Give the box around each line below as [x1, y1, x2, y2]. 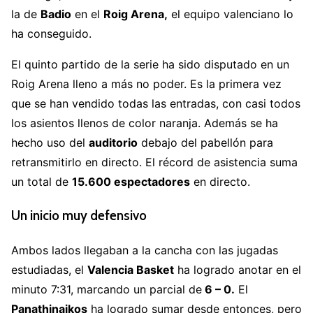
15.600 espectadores [72, 175, 190, 189]
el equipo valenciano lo [168, 7, 293, 22]
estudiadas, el [11, 262, 87, 277]
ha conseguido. [11, 27, 92, 41]
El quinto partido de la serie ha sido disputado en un [11, 57, 289, 72]
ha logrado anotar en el [174, 262, 301, 277]
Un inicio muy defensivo [11, 208, 147, 224]
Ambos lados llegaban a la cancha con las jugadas [11, 242, 278, 257]
